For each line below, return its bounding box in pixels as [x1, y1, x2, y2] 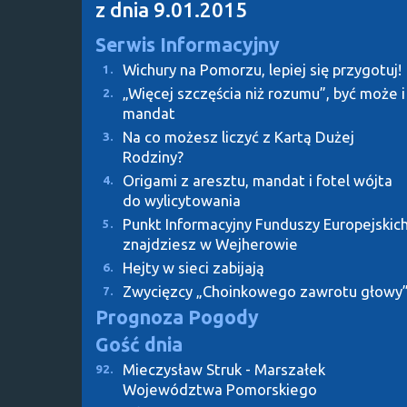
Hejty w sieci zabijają [123, 258, 264, 276]
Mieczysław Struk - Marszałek [123, 360, 325, 378]
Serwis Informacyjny [95, 33, 280, 55]
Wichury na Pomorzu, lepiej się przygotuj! [123, 60, 402, 78]
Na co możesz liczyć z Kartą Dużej [123, 127, 354, 145]
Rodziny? [123, 147, 184, 165]
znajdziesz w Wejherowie [123, 234, 298, 253]
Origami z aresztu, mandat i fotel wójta [123, 171, 392, 189]
